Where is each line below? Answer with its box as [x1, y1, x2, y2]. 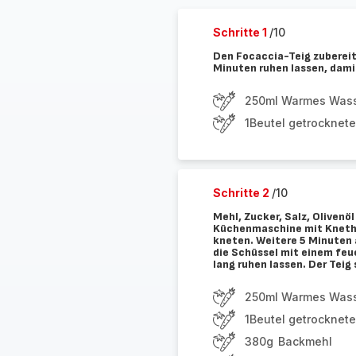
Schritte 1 [212, 25, 269, 39]
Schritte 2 [212, 186, 272, 199]
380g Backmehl [244, 335, 332, 348]
